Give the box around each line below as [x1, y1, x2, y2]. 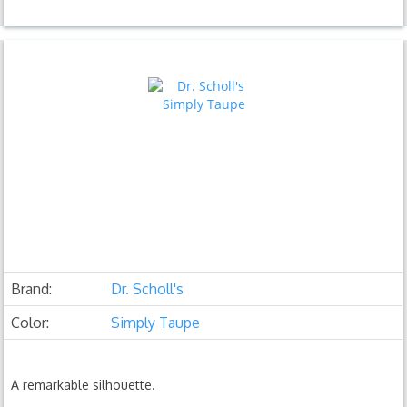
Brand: [11, 279, 53, 298]
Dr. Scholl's [111, 279, 184, 298]
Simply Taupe [111, 313, 201, 332]
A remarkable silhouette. [11, 376, 156, 392]
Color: [11, 313, 50, 332]
